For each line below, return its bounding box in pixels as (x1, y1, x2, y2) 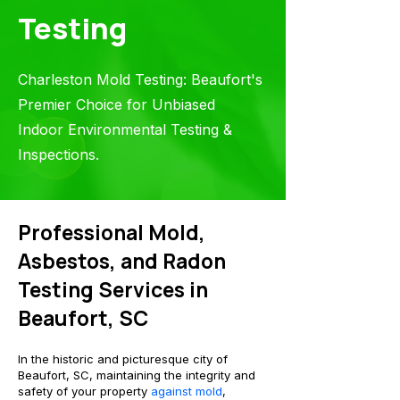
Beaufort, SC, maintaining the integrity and (18, 368, 255, 382)
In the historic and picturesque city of (18, 352, 228, 366)
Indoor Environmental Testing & (18, 121, 232, 138)
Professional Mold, (18, 218, 205, 246)
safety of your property (18, 384, 151, 398)
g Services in (80, 275, 208, 304)
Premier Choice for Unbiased (18, 96, 215, 113)
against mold (151, 384, 222, 398)
